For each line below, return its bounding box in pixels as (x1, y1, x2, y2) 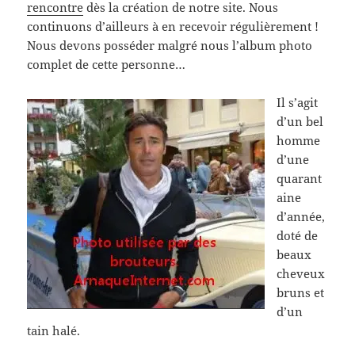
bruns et (277, 284, 325, 301)
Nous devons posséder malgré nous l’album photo (27, 37, 313, 54)
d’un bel (277, 113, 324, 130)
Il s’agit (277, 94, 319, 111)
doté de (277, 227, 319, 244)
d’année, (277, 208, 326, 225)
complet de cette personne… (27, 56, 186, 73)
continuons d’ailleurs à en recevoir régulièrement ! (27, 18, 319, 35)
